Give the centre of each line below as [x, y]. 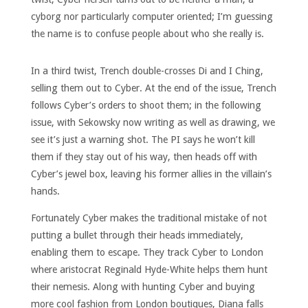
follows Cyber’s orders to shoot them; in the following [146, 106]
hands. [45, 191]
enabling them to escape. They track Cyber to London [147, 253]
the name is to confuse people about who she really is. [147, 34]
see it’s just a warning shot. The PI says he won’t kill [143, 140]
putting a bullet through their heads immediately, [137, 235]
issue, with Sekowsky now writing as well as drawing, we [153, 123]
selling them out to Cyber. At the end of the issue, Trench [153, 88]
